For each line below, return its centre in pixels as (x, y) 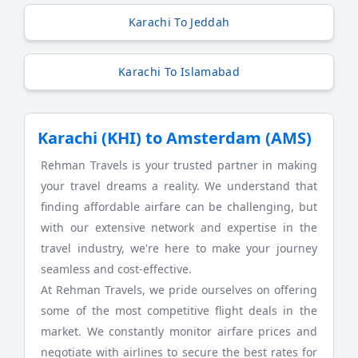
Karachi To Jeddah (179, 22)
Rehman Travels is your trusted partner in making (179, 165)
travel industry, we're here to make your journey (179, 249)
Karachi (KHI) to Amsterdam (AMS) (175, 138)
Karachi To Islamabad (179, 72)
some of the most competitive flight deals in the (179, 311)
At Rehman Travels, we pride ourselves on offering (179, 290)
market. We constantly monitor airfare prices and (179, 332)
